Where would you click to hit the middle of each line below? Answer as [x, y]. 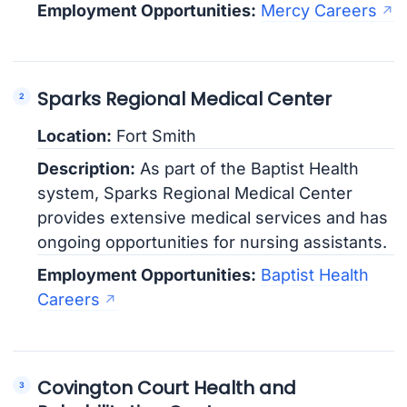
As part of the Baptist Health [248, 169]
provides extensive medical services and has [213, 218]
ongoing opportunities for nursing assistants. [213, 243]
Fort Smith [154, 136]
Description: [87, 169]
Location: [75, 136]
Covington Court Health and [167, 387]
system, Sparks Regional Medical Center [195, 194]
